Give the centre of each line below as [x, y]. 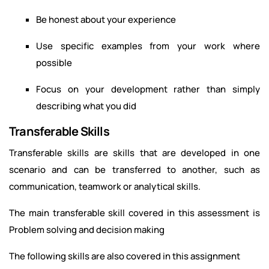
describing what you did [86, 106]
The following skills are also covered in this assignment [125, 256]
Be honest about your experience [106, 20]
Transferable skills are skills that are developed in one [134, 153]
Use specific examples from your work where [148, 46]
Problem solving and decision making [87, 230]
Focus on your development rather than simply [148, 89]
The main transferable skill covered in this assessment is [134, 213]
